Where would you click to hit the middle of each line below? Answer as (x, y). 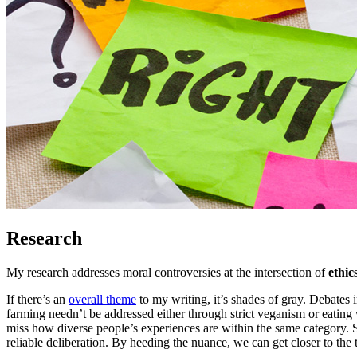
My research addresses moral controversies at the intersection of (167, 272)
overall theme (102, 299)
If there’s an (37, 299)
